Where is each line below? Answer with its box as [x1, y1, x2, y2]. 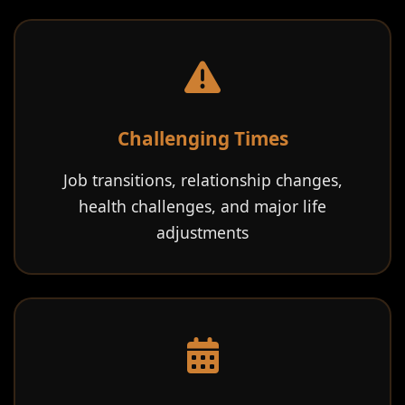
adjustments [156, 221, 249, 243]
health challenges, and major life [79, 195, 326, 217]
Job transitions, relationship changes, [62, 169, 343, 191]
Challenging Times [117, 126, 288, 151]
